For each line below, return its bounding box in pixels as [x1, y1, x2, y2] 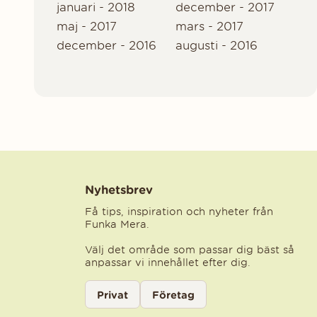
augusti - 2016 [175, 38, 258, 53]
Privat [97, 288, 128, 301]
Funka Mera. [85, 218, 149, 231]
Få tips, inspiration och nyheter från [85, 205, 273, 219]
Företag [152, 288, 195, 301]
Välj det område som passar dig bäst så [85, 243, 294, 257]
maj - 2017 [57, 18, 117, 33]
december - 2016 [57, 38, 156, 53]
